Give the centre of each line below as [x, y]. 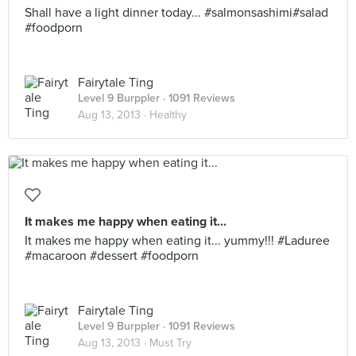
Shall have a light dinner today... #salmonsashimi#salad [176, 13]
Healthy [168, 115]
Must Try [170, 343]
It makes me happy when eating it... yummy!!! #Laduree [177, 241]
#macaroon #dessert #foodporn [112, 256]
